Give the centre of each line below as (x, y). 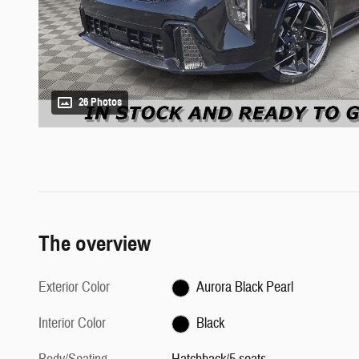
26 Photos (100, 103)
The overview (95, 244)
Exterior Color (74, 288)
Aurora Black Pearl (244, 288)
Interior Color (72, 324)
